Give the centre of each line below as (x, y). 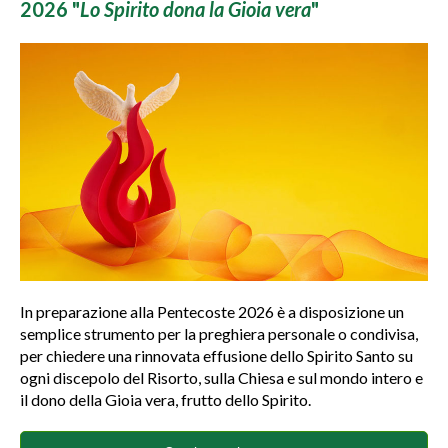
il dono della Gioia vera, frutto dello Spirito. (165, 399)
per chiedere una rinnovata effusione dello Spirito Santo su (216, 355)
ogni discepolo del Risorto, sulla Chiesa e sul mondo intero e (221, 377)
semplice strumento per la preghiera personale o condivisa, (219, 333)
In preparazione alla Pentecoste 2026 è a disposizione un (212, 311)
